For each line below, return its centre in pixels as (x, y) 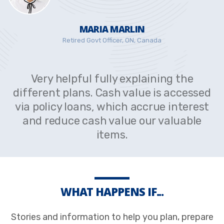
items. (112, 134)
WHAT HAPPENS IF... (112, 191)
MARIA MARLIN (112, 29)
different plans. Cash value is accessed (112, 92)
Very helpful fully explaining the (112, 78)
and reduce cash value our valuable (112, 120)
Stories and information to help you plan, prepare (112, 217)
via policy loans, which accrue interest (112, 106)
